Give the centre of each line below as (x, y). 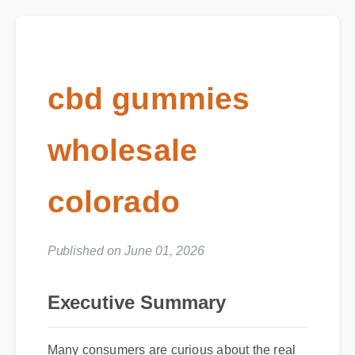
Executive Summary (137, 304)
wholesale (126, 154)
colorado (117, 207)
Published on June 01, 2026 (126, 251)
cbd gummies (153, 101)
